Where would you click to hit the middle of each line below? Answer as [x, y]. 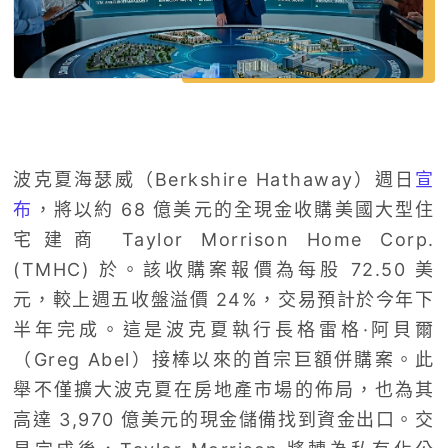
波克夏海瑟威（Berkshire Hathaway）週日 [214, 180]
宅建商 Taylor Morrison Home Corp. [224, 240]
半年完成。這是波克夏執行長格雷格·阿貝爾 [224, 330]
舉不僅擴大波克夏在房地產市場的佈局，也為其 [224, 390]
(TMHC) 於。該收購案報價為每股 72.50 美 [224, 270]
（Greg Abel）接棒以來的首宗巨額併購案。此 [224, 360]
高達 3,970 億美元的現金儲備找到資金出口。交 [224, 420]
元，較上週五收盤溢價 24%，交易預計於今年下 [224, 300]
